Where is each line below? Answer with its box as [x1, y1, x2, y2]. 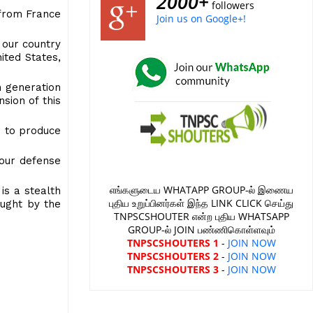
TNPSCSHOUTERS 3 [126, 263, 219, 276]
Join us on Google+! [156, 12, 246, 25]
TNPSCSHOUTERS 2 [126, 249, 219, 263]
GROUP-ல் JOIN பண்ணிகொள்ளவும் [127, 223, 275, 236]
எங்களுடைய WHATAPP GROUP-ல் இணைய [109, 183, 293, 196]
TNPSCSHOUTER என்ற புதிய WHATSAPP [113, 210, 289, 223]
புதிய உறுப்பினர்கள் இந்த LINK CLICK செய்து [109, 196, 293, 210]
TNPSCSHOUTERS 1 [126, 236, 219, 249]
